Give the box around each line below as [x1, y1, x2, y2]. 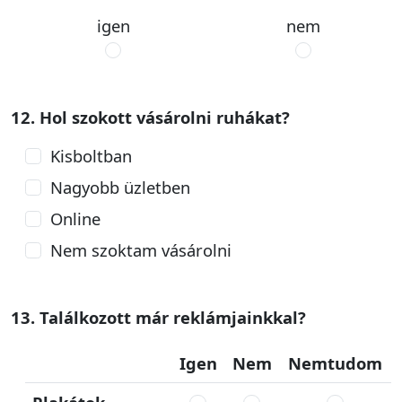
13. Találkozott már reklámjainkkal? [11, 306, 306, 328]
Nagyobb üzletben [49, 176, 190, 198]
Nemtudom [288, 352, 382, 374]
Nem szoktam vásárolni [49, 239, 232, 261]
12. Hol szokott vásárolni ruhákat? [11, 106, 290, 128]
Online [49, 207, 100, 230]
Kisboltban [49, 144, 132, 167]
